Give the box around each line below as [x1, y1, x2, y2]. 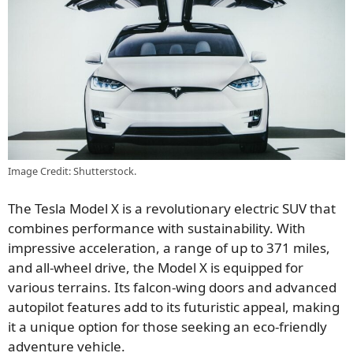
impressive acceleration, [8, 239, 163, 258]
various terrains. [8, 278, 111, 297]
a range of [163, 239, 228, 258]
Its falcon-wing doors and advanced [111, 278, 336, 297]
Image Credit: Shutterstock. [8, 163, 136, 178]
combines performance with [8, 219, 184, 238]
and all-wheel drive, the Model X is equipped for [8, 258, 303, 277]
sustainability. [184, 219, 277, 238]
